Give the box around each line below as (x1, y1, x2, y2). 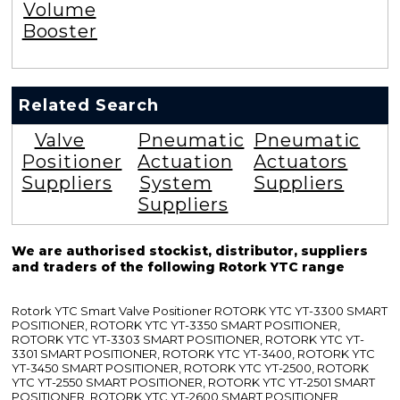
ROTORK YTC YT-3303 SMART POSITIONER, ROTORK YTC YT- (12, 332, 365, 347)
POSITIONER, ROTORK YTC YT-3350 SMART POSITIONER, (12, 318, 341, 333)
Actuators (254, 151, 348, 173)
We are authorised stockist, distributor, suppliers (12, 243, 369, 260)
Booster (21, 21, 97, 43)
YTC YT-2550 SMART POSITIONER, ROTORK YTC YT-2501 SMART (12, 375, 376, 390)
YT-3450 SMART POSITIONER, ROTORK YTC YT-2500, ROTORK (12, 361, 370, 376)
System (139, 172, 212, 195)
